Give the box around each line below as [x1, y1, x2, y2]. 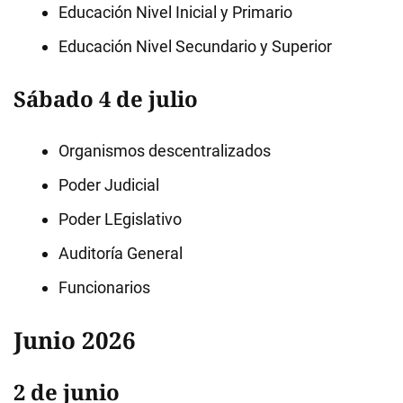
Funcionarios [58, 278, 150, 297]
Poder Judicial [58, 175, 159, 194]
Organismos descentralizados [58, 141, 271, 160]
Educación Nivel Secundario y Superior [58, 37, 332, 56]
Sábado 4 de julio [13, 84, 198, 113]
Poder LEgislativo [58, 210, 182, 228]
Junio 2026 [13, 324, 136, 356]
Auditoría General [58, 244, 183, 263]
